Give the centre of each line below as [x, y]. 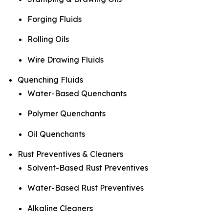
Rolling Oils [48, 39]
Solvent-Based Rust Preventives [88, 167]
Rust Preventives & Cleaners [70, 154]
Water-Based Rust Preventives [86, 188]
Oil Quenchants [56, 134]
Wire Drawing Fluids [66, 59]
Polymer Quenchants [66, 114]
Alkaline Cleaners [60, 208]
